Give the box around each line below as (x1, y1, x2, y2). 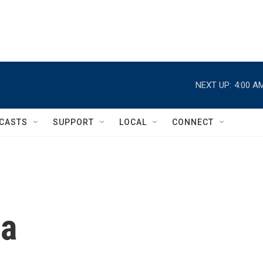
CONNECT (172, 117, 214, 127)
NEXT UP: (195, 79, 231, 90)
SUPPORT (53, 117, 94, 127)
